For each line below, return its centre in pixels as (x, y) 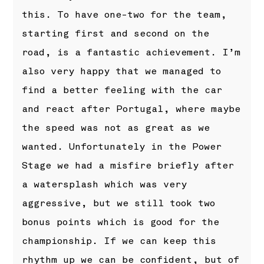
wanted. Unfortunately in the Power (122, 146)
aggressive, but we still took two (119, 203)
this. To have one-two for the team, (125, 14)
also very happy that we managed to (122, 71)
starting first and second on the (116, 33)
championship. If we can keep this (119, 241)
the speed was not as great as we (116, 128)
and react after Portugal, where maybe (131, 109)
